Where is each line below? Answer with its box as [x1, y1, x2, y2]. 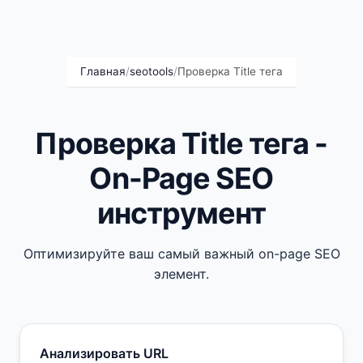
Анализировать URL [40, 345, 169, 361]
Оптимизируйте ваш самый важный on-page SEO [23, 246, 340, 262]
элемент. [154, 266, 209, 282]
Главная [80, 65, 126, 78]
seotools [130, 65, 173, 78]
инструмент [97, 195, 266, 231]
